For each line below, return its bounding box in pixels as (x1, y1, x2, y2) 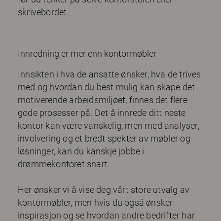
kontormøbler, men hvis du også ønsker (18, 197, 173, 208)
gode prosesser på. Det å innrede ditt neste (18, 108, 186, 118)
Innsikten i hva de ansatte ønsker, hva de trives (18, 69, 201, 80)
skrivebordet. (18, 7, 69, 18)
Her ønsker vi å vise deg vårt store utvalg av (18, 184, 190, 195)
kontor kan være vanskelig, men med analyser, (18, 120, 199, 131)
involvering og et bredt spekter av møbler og (18, 133, 190, 144)
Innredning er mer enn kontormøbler (18, 48, 160, 59)
